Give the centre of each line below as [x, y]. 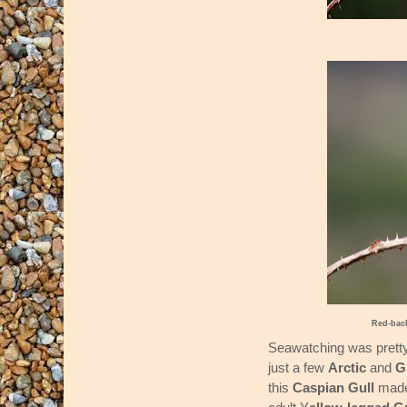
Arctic [349, 368]
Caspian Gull [333, 388]
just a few [298, 368]
